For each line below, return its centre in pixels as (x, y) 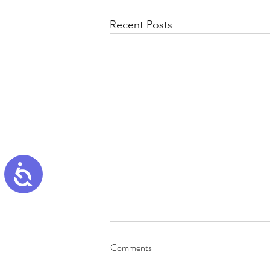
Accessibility (71, 169)
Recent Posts (141, 25)
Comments (131, 248)
